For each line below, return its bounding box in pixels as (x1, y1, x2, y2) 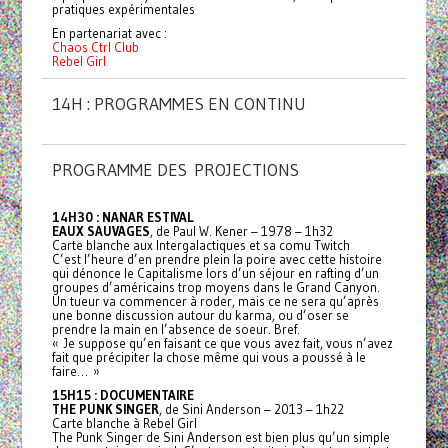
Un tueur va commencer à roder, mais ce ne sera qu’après (51, 292, 379, 309)
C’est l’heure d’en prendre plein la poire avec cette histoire (51, 250, 382, 267)
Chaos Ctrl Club (51, 38, 139, 55)
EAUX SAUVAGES (51, 222, 150, 239)
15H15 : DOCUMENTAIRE (51, 386, 194, 403)
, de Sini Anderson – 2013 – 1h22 (158, 400, 344, 417)
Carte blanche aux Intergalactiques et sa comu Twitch (51, 236, 350, 253)
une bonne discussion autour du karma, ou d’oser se (51, 306, 349, 323)
